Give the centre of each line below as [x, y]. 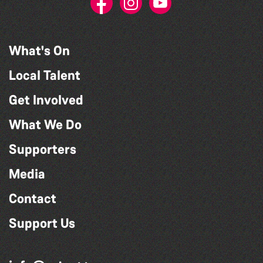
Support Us [42, 223]
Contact [33, 198]
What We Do [45, 124]
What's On [39, 50]
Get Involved [46, 100]
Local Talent [45, 75]
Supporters [43, 149]
